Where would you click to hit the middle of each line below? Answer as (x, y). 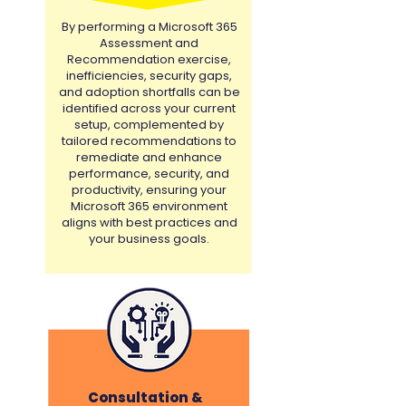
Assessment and (149, 43)
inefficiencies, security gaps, (149, 76)
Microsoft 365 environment (149, 206)
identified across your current (149, 108)
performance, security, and (149, 174)
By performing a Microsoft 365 (149, 27)
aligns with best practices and (149, 222)
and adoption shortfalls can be (149, 92)
